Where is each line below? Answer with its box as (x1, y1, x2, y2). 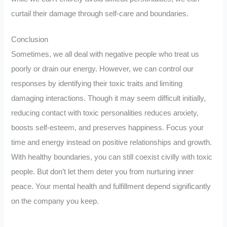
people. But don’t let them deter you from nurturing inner (11, 168, 194, 176)
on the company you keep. (11, 197, 99, 206)
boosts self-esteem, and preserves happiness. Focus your (11, 124, 204, 132)
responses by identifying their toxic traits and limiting (11, 80, 183, 88)
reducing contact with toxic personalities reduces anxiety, (11, 109, 199, 118)
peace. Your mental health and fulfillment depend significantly (11, 182, 211, 191)
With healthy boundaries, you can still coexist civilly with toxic (11, 153, 213, 162)
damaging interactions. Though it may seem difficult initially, (11, 94, 206, 103)
